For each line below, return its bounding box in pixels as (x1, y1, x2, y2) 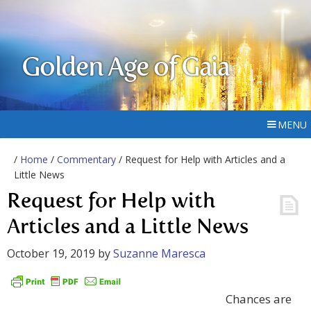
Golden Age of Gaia (22, 56, 230, 82)
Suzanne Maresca (113, 246, 205, 261)
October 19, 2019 (7, 246, 95, 261)
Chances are (226, 291, 292, 308)
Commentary (57, 153, 116, 166)
